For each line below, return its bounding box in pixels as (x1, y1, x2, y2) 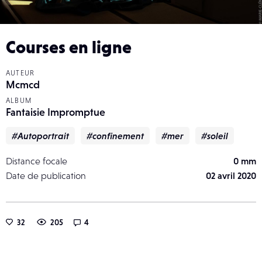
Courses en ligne (6, 37, 132, 57)
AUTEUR (6, 69, 35, 78)
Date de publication (6, 170, 86, 181)
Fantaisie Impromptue (6, 106, 105, 119)
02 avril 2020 (206, 170, 256, 181)
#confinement (87, 130, 144, 142)
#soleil (201, 130, 228, 142)
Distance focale (6, 156, 67, 167)
